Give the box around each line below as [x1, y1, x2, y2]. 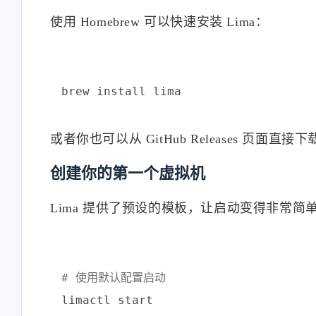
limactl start [61, 293, 153, 307]
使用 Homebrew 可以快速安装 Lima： [50, 14, 269, 29]
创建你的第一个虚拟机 [50, 164, 205, 182]
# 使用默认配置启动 [61, 270, 166, 284]
